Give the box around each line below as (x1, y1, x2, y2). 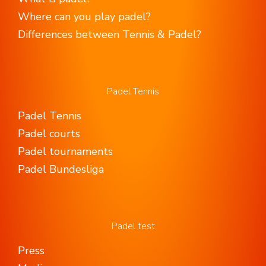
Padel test (111, 219, 155, 233)
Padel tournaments (18, 144, 113, 159)
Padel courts (18, 126, 80, 141)
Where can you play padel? (18, 9, 151, 24)
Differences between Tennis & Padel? (18, 27, 201, 42)
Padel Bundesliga (18, 161, 104, 176)
